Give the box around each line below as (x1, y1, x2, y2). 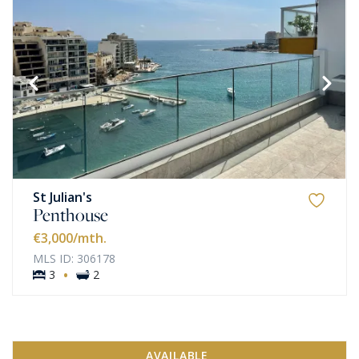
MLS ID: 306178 (33, 251, 115, 266)
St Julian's (33, 188, 92, 206)
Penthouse (33, 202, 108, 228)
